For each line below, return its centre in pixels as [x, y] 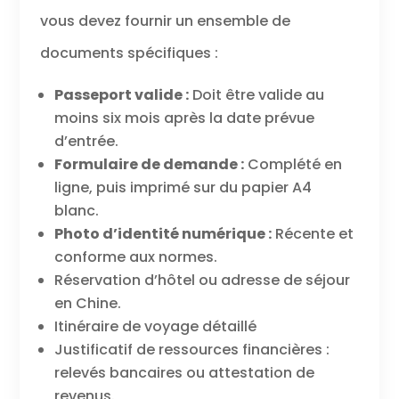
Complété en [293, 165]
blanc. [76, 211]
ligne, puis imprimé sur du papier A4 [183, 188]
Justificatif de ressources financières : [191, 350]
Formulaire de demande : [149, 165]
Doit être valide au [256, 95]
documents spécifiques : [129, 53]
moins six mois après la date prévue [184, 118]
